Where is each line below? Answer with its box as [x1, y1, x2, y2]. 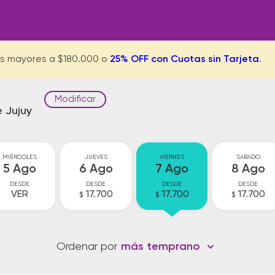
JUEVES [84, 154, 107, 160]
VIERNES [160, 154, 184, 160]
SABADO [236, 154, 260, 160]
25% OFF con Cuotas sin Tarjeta [110, 55, 259, 64]
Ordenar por [56, 241, 117, 252]
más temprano [121, 241, 200, 252]
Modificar [55, 95, 96, 104]
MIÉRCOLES [2, 154, 37, 160]
